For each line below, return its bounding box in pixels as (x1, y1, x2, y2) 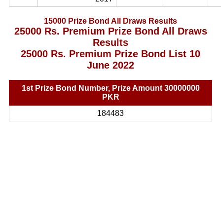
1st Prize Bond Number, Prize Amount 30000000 (21, 84, 200, 92)
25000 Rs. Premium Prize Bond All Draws (14, 26, 207, 37)
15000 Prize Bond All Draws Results (44, 17, 177, 25)
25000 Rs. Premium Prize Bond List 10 (21, 48, 200, 59)
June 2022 (87, 60, 134, 71)
